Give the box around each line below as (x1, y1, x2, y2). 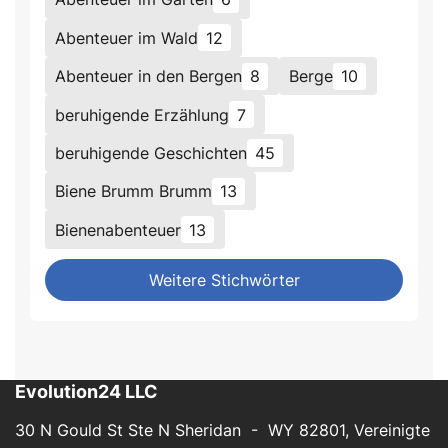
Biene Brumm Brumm (55, 181, 213, 202)
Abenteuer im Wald (55, 27, 199, 48)
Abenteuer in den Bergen (55, 66, 243, 87)
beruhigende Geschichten (55, 142, 248, 163)
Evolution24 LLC (15, 380, 158, 402)
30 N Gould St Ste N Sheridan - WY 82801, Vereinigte (15, 419, 430, 440)
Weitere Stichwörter (148, 269, 300, 290)
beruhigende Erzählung (55, 104, 230, 125)
